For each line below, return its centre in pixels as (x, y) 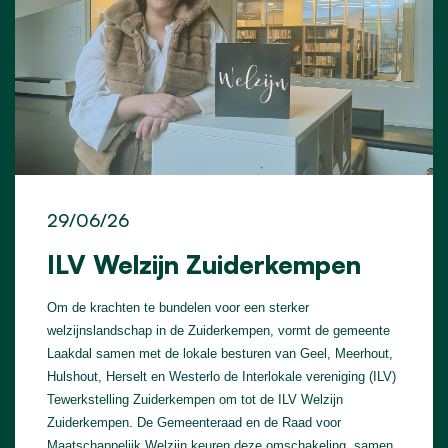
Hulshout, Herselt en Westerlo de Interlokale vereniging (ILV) (221, 376)
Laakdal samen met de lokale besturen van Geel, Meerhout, (220, 353)
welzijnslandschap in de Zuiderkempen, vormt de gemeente (218, 330)
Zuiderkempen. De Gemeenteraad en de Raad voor (194, 422)
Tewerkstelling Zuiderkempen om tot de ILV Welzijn (195, 399)
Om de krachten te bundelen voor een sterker (178, 307)
